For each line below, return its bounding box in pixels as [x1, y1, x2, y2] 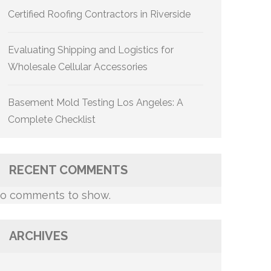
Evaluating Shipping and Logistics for [8, 44, 174, 56]
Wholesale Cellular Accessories [8, 61, 148, 73]
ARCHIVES [9, 229, 68, 243]
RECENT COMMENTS [9, 163, 128, 177]
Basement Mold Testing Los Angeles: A [8, 97, 183, 108]
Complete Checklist [8, 114, 96, 125]
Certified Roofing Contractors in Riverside [8, 8, 191, 20]
